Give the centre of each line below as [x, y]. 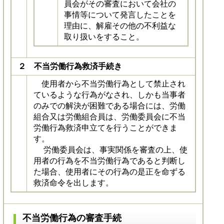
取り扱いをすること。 [104, 36]
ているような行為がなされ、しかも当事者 [109, 94]
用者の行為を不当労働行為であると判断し [109, 160]
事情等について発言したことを [120, 14]
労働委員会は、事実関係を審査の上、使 [110, 149]
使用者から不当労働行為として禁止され [109, 83]
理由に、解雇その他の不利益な [120, 25]
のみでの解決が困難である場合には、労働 [109, 105]
